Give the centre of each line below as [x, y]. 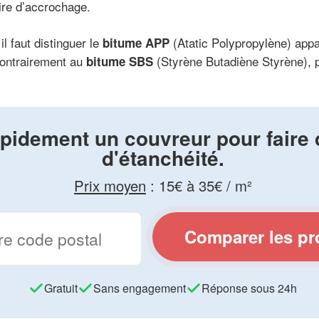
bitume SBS [119, 61]
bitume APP [136, 42]
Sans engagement [140, 288]
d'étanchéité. [163, 157]
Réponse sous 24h [250, 288]
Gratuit [61, 288]
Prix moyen [110, 185]
